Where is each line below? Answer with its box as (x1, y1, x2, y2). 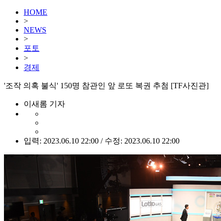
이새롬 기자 (24, 100, 65, 108)
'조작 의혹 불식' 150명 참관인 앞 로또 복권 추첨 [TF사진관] (4, 81, 209, 90)
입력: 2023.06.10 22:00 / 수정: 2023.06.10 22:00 (24, 137, 180, 145)
